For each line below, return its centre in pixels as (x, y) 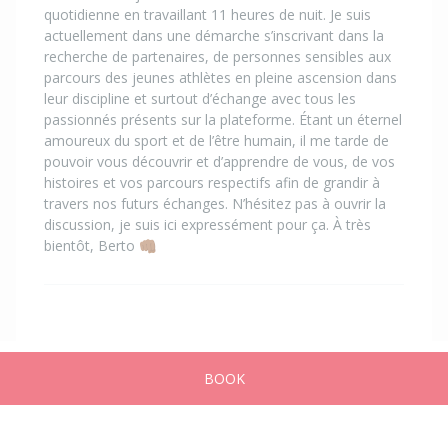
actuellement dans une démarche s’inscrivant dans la (214, 35)
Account (390, 387)
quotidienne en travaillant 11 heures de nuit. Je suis (207, 14)
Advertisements (144, 387)
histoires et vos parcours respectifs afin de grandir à (212, 182)
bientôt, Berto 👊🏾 (100, 245)
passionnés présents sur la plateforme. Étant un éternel (223, 119)
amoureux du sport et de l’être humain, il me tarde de (216, 140)
